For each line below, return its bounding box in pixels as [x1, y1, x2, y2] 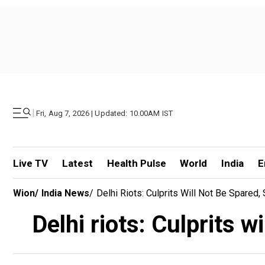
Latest [62, 157, 93, 169]
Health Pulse [106, 157, 166, 169]
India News [41, 188, 89, 199]
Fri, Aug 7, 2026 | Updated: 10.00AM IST [36, 108, 173, 118]
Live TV [13, 157, 48, 169]
